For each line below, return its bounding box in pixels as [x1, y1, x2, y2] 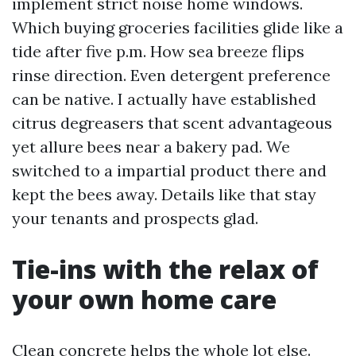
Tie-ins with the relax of [12, 252, 319, 286]
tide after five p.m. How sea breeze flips [12, 41, 304, 61]
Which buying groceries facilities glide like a [12, 17, 343, 37]
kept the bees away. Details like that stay [12, 184, 316, 204]
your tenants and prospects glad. [12, 208, 258, 228]
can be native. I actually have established [12, 89, 316, 109]
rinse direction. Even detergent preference [12, 65, 331, 85]
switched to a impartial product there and [12, 161, 327, 180]
